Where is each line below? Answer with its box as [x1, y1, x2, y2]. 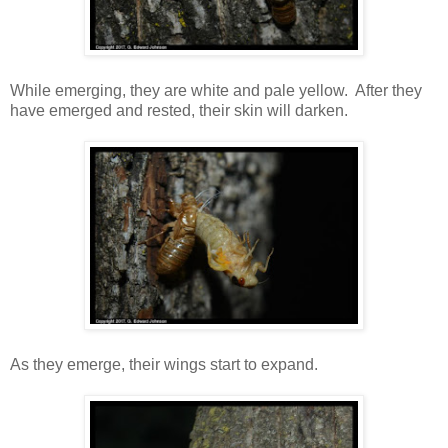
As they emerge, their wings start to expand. [10, 355, 318, 373]
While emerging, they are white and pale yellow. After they [10, 81, 422, 99]
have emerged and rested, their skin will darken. [10, 101, 348, 119]
